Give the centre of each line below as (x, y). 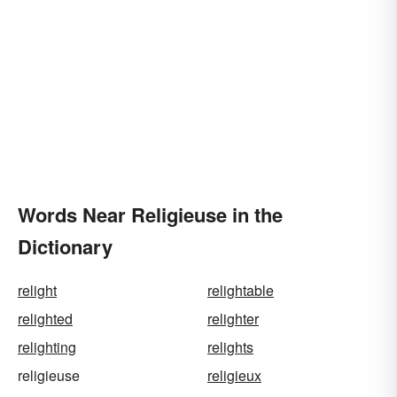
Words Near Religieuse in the (150, 215)
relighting (47, 347)
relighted (45, 319)
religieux (234, 376)
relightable (241, 291)
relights (230, 347)
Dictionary (65, 247)
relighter (233, 319)
